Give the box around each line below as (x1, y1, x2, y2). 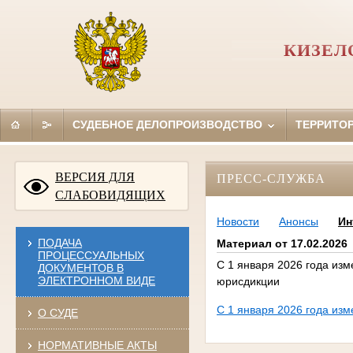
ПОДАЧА (37, 236, 82, 249)
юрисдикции (216, 275, 280, 288)
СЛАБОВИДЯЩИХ (55, 188, 165, 202)
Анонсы (278, 215, 318, 229)
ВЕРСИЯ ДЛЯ (55, 169, 135, 184)
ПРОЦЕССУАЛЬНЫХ (37, 248, 144, 262)
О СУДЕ (37, 306, 78, 319)
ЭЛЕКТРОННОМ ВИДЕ (37, 273, 155, 287)
